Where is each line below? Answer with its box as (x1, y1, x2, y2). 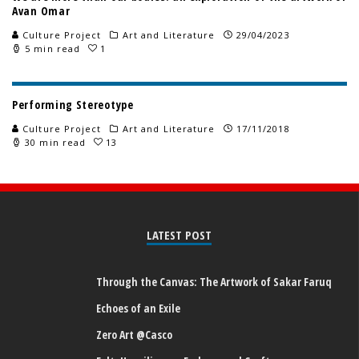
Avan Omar (12, 2, 71, 18)
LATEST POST (147, 226, 212, 243)
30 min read (22, 135, 87, 148)
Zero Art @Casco (96, 326, 172, 342)
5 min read (22, 42, 81, 54)
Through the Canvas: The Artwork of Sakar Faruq (96, 273, 332, 289)
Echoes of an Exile (96, 300, 180, 316)
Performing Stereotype (12, 96, 134, 112)
